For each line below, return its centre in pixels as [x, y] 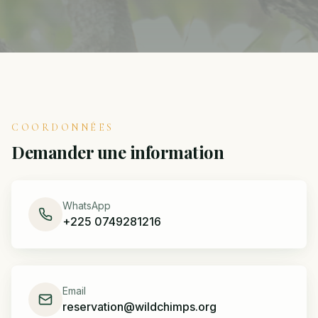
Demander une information [118, 152]
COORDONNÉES [63, 128]
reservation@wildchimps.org [139, 307]
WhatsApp [87, 206]
